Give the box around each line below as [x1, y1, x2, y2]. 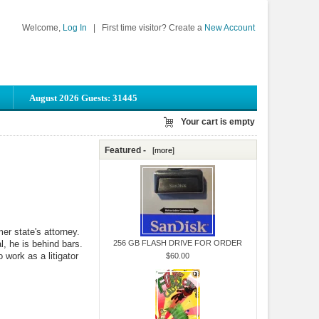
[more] [148, 145, 175, 155]
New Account [204, 23, 256, 32]
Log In [63, 23, 88, 32]
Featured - [105, 145, 149, 155]
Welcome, [22, 23, 63, 32]
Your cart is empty [181, 117, 255, 126]
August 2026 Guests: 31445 [29, 93, 137, 103]
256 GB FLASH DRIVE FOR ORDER [113, 238, 243, 247]
